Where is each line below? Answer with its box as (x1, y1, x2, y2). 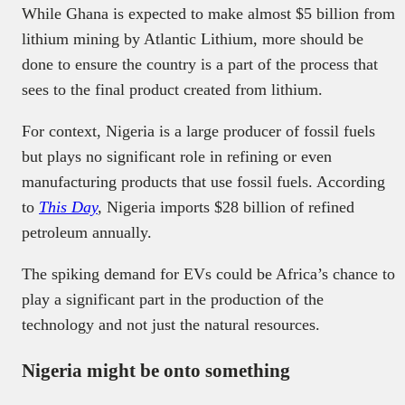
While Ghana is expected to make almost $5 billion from (22, 4, 395, 23)
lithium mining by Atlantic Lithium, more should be (22, 29, 363, 48)
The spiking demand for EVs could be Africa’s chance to (22, 264, 395, 283)
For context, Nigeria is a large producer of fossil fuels (22, 121, 375, 140)
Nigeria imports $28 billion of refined (107, 197, 354, 216)
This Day (39, 197, 98, 216)
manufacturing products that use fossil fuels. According (22, 172, 385, 191)
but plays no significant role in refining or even (22, 146, 332, 165)
